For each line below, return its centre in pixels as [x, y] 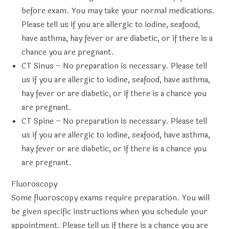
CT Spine [38, 121]
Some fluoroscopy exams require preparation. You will [111, 198]
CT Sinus [38, 66]
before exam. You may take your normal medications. [119, 11]
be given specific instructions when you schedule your [110, 212]
